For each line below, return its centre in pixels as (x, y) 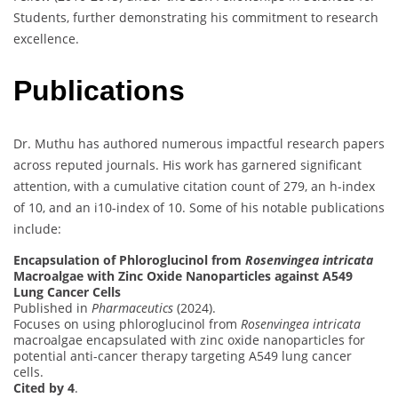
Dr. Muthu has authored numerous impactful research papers (199, 143)
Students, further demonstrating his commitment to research (196, 17)
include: (37, 228)
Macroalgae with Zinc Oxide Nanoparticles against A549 (183, 275)
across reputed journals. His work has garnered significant (187, 164)
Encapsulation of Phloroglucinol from (129, 259)
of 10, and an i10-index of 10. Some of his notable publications (199, 207)
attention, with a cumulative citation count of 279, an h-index (194, 186)
